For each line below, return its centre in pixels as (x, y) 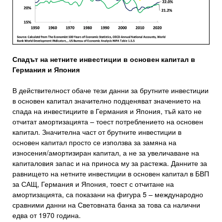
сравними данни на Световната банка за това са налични (106, 205)
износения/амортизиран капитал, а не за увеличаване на (106, 153)
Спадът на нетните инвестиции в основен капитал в (104, 59)
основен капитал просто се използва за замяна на (94, 142)
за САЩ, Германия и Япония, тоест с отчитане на (93, 184)
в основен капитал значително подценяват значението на (107, 101)
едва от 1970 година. (47, 215)
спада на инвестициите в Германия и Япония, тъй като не (107, 111)
